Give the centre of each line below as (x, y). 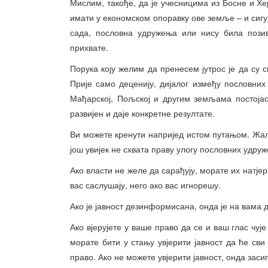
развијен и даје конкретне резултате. (142, 113)
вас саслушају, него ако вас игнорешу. (145, 185)
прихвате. (89, 47)
